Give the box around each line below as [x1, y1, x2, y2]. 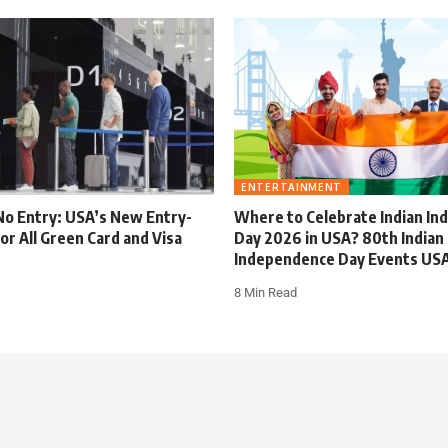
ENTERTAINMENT [241, 181, 343, 194]
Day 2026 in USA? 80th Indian [234, 228, 444, 249]
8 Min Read [234, 285, 297, 301]
